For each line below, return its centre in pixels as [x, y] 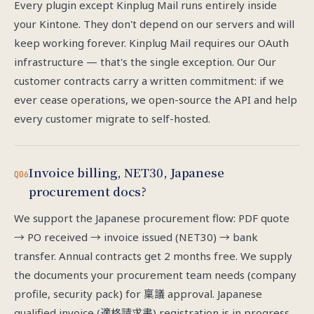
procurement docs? [88, 191]
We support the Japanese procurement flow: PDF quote [152, 218]
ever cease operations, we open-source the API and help [156, 100]
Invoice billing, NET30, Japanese [127, 172]
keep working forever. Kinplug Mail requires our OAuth [151, 43]
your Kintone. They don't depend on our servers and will [154, 24]
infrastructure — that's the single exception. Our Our [145, 62]
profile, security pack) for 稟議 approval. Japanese [138, 294]
